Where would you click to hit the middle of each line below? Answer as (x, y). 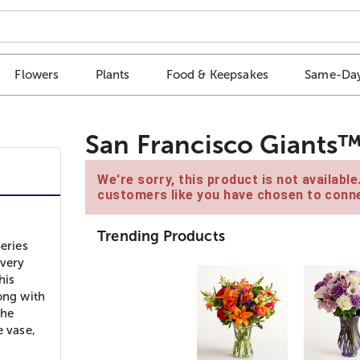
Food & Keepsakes (217, 75)
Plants (112, 75)
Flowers (37, 75)
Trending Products (161, 236)
